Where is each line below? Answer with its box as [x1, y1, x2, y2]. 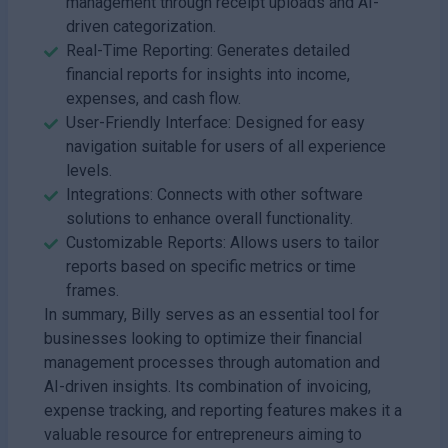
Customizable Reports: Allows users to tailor [66, 232, 379, 252]
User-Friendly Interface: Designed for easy [66, 112, 365, 132]
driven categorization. [66, 16, 216, 36]
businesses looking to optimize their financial [44, 328, 362, 348]
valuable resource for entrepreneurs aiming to [44, 424, 362, 444]
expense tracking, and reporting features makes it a [44, 400, 402, 420]
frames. [66, 280, 119, 300]
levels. [66, 160, 112, 180]
